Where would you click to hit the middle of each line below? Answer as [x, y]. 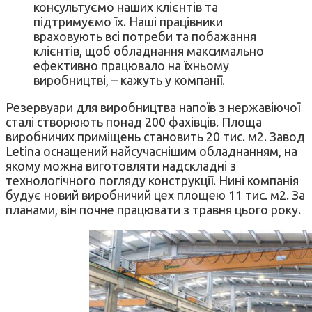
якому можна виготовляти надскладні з [121, 165]
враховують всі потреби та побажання [145, 36]
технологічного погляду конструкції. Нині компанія [152, 180]
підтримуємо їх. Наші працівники [128, 21]
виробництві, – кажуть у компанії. [129, 80]
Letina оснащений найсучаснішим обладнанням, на [151, 151]
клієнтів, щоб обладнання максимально [149, 50]
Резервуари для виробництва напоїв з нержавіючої [153, 107]
